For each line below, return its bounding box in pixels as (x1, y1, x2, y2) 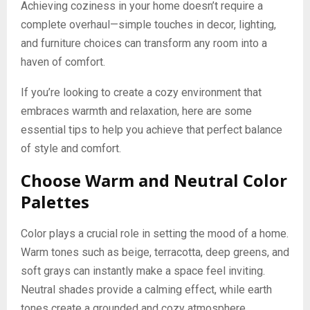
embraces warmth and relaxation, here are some (21, 104, 252, 118)
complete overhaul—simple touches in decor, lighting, (21, 18, 276, 32)
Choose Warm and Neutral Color (21, 169, 287, 192)
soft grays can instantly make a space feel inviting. (21, 264, 265, 278)
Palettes (21, 190, 89, 214)
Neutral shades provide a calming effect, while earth (21, 283, 272, 297)
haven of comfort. (21, 55, 105, 69)
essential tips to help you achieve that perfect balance (21, 123, 282, 137)
